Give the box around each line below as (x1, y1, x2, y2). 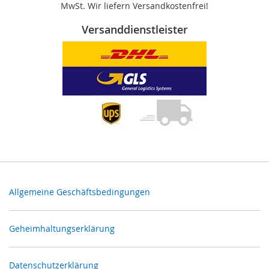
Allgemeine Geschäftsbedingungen (9, 186, 150, 198)
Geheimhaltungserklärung (9, 223, 115, 234)
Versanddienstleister (81, 22, 188, 37)
